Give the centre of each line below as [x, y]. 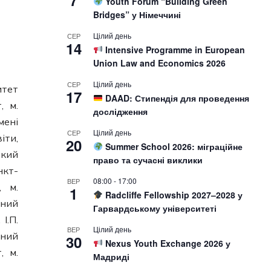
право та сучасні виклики [148, 160]
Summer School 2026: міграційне [172, 146]
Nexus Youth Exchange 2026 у [166, 243]
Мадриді [111, 256]
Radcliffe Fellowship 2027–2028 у [172, 195]
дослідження [120, 111]
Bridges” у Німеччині [137, 15]
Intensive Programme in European [174, 50]
